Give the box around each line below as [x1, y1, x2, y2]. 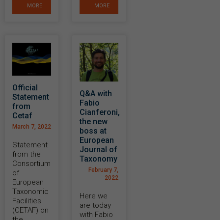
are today [80, 201, 111, 210]
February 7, [88, 166, 118, 174]
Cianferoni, [80, 108, 120, 117]
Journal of [80, 145, 117, 155]
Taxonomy [80, 154, 117, 164]
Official [12, 82, 38, 92]
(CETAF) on [12, 205, 49, 215]
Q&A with [80, 89, 112, 99]
